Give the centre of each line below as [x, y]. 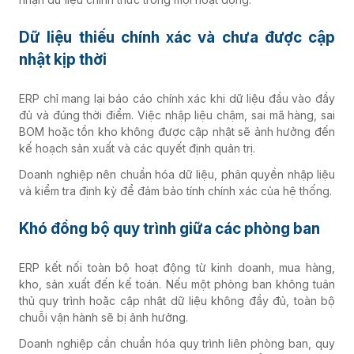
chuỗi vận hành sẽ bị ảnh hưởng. [104, 317]
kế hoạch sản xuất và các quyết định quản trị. [137, 148]
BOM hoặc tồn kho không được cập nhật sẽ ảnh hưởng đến [177, 131]
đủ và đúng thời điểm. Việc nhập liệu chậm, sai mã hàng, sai [177, 115]
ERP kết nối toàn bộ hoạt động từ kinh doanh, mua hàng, [177, 267]
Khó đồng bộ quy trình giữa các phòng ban [169, 228]
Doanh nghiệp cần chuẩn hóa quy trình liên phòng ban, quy [177, 343]
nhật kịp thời [63, 59]
